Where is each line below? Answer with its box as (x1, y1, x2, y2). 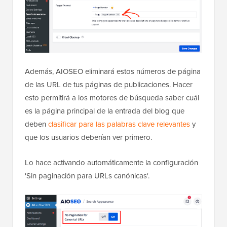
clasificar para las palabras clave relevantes (48, 118, 190, 130)
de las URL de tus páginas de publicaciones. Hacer (25, 79, 193, 90)
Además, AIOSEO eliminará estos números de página (25, 65, 201, 77)
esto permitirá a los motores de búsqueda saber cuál (25, 92, 199, 103)
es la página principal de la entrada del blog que (25, 105, 184, 117)
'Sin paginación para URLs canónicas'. (25, 170, 149, 181)
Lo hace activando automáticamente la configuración (25, 157, 198, 168)
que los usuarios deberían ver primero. (25, 131, 152, 143)
